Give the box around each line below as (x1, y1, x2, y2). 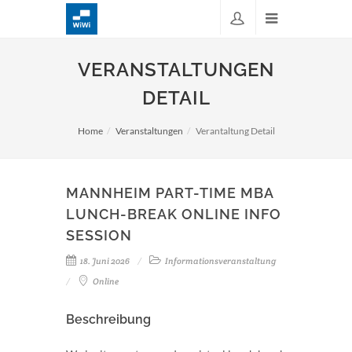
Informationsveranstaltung (163, 255, 276, 266)
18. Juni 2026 (79, 255, 130, 266)
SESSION (66, 227, 132, 244)
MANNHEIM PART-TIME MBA (66, 185, 273, 201)
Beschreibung (66, 312, 151, 327)
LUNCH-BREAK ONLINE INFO (66, 206, 281, 222)
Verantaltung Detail (195, 125, 275, 137)
